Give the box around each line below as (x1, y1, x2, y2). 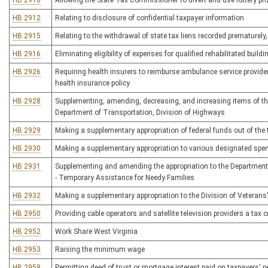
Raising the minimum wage (55, 245, 145, 254)
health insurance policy (55, 79, 130, 87)
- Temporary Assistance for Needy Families (55, 173, 194, 182)
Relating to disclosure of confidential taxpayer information (55, 14, 244, 22)
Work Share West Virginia (55, 227, 138, 236)
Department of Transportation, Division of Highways (55, 108, 225, 117)
